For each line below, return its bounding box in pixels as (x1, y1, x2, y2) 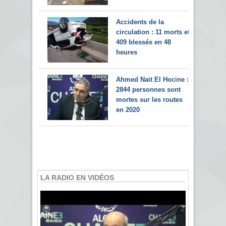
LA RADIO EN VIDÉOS (40, 173, 114, 182)
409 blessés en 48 (116, 38, 171, 46)
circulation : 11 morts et (116, 28, 190, 36)
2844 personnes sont (116, 85, 181, 93)
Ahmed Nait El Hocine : (116, 75, 189, 83)
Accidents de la (116, 18, 164, 26)
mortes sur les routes (116, 95, 183, 103)
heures (116, 48, 137, 56)
